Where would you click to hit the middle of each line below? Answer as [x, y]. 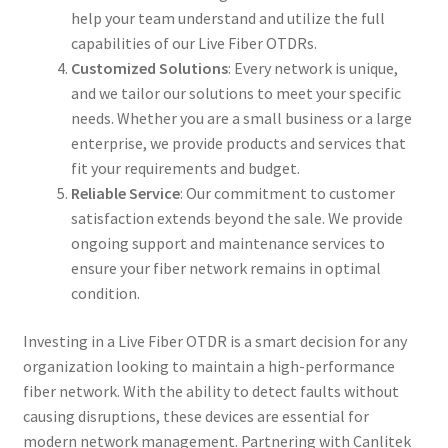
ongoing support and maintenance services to [227, 243]
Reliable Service [125, 193]
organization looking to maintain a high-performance [208, 366]
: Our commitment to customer [287, 193]
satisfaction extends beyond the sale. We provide [236, 218]
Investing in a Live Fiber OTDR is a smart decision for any [214, 341]
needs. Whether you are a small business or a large [241, 118]
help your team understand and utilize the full [227, 18]
